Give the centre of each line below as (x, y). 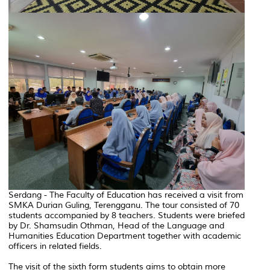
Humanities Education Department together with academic (125, 236)
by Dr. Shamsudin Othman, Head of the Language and (116, 225)
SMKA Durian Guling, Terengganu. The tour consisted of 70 (124, 205)
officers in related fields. (55, 246)
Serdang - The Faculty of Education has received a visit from (126, 195)
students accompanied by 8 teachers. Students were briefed (127, 215)
